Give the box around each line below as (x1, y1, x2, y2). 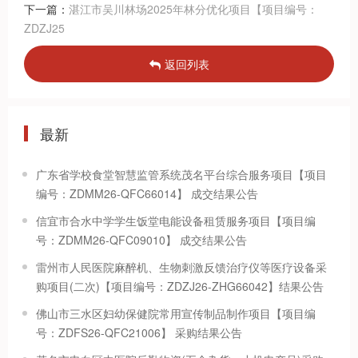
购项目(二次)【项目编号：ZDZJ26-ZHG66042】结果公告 (36, 278, 324, 294)
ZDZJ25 (24, 20, 65, 36)
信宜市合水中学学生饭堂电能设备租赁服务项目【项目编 (36, 213, 316, 229)
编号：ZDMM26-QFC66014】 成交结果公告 (36, 185, 258, 201)
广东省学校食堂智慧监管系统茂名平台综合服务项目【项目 (36, 166, 327, 182)
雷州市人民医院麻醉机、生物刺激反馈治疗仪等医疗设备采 (36, 259, 327, 275)
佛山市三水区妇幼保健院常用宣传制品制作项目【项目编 (36, 305, 316, 321)
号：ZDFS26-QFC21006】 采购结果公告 (36, 324, 242, 340)
